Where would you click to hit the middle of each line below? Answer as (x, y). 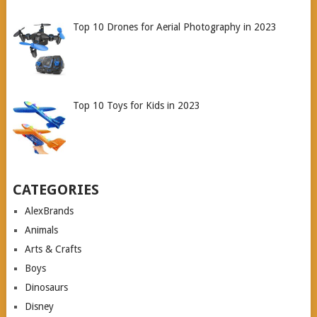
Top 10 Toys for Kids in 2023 (137, 105)
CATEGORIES (56, 190)
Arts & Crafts (53, 249)
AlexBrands (49, 211)
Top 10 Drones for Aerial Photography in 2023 (175, 27)
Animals (41, 230)
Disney (39, 307)
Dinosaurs (46, 288)
